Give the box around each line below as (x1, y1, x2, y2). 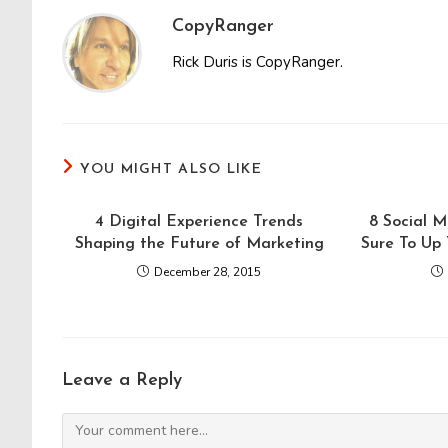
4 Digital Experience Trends (95, 214, 304, 230)
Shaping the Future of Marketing (74, 236, 324, 252)
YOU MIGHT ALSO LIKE (80, 162, 263, 177)
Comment (61, 415, 121, 434)
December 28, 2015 (154, 264, 262, 280)
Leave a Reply (62, 371, 182, 390)
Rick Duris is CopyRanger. (172, 52, 343, 72)
